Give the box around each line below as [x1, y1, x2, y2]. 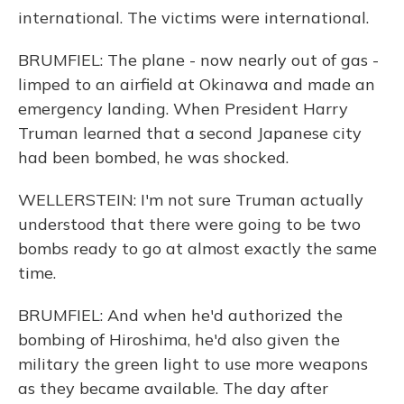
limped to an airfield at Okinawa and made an [18, 74, 375, 95]
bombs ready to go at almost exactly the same [18, 238, 377, 259]
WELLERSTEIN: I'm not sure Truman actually [18, 189, 363, 210]
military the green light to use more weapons [18, 353, 368, 374]
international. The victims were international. [18, 7, 369, 28]
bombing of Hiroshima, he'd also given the [18, 329, 340, 350]
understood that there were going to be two [18, 214, 361, 234]
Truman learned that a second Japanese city [18, 123, 362, 143]
